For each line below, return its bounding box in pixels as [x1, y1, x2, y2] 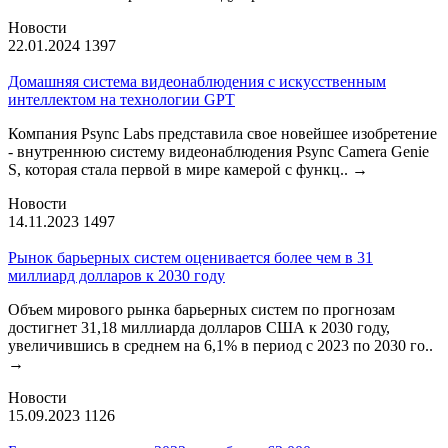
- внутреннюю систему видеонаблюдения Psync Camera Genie [8, 142, 429, 160]
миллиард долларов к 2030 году [8, 266, 225, 284]
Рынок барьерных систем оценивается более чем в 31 [8, 248, 373, 266]
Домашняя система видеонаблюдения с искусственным [8, 72, 386, 90]
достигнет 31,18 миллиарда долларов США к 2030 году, [8, 318, 390, 336]
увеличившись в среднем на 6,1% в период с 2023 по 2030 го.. [8, 336, 433, 354]
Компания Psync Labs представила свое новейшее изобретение [8, 124, 437, 142]
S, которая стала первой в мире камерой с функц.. [8, 160, 352, 178]
